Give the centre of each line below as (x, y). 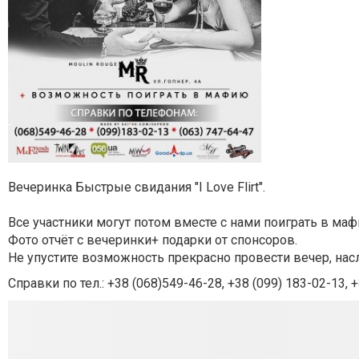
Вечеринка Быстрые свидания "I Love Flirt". (137, 188)
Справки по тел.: (58, 284)
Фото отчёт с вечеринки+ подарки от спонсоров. (153, 240)
